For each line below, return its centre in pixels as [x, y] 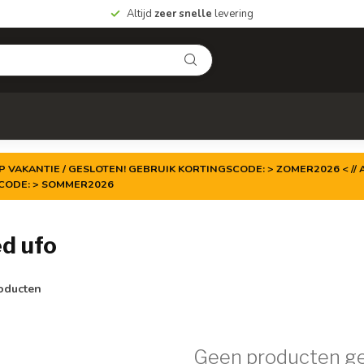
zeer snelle [183, 14]
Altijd [141, 14]
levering [233, 14]
